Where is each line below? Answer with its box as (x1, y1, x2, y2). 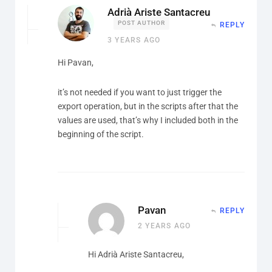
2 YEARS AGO (138, 221, 191, 230)
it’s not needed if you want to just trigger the (58, 87, 222, 97)
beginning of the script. (58, 129, 144, 139)
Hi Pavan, (58, 57, 93, 67)
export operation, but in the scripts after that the (58, 101, 238, 111)
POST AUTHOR (118, 19, 165, 26)
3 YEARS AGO (107, 35, 161, 44)
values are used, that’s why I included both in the (58, 115, 238, 125)
